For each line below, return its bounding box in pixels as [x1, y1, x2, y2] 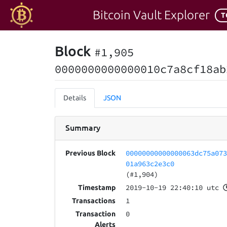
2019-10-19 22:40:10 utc [126, 183, 219, 193]
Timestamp [78, 183, 116, 192]
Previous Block [65, 149, 116, 158]
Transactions [72, 197, 116, 205]
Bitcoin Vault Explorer [93, 8, 210, 22]
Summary [65, 122, 100, 133]
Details [63, 94, 86, 102]
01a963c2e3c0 [126, 159, 175, 169]
